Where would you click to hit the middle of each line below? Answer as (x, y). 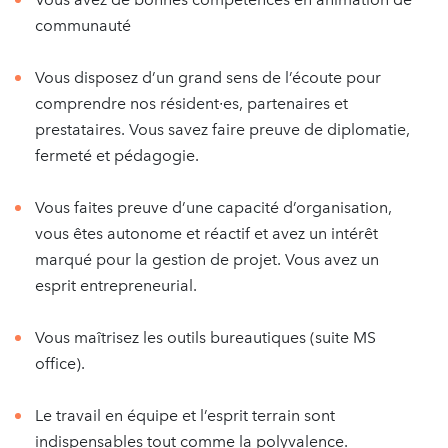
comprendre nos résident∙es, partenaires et (191, 103)
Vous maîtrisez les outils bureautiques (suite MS (205, 337)
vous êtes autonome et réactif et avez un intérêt (206, 233)
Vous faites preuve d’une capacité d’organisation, (213, 207)
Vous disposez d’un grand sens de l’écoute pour (208, 77)
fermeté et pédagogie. (117, 155)
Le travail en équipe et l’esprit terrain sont (185, 415)
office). (60, 363)
